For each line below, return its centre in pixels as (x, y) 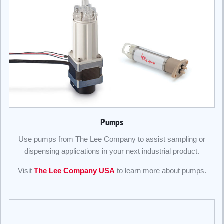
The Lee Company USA (74, 170)
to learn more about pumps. (160, 170)
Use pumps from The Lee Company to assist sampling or (112, 139)
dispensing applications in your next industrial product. (112, 151)
